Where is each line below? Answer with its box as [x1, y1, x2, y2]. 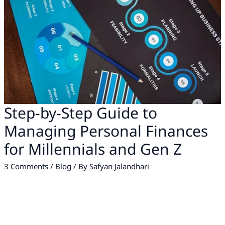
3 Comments [4, 161, 49, 172]
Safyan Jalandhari [89, 161, 150, 172]
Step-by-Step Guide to [4, 102, 158, 124]
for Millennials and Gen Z [4, 139, 182, 160]
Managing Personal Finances [4, 121, 208, 142]
